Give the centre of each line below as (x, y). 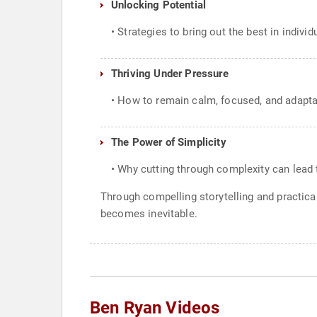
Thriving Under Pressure (170, 74)
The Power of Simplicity (169, 142)
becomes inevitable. (149, 214)
